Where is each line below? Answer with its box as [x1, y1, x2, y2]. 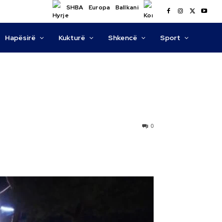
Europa [88, 3, 111, 11]
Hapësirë [5, 33, 36, 42]
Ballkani [115, 3, 139, 11]
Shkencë [108, 33, 138, 42]
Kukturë [58, 33, 86, 42]
